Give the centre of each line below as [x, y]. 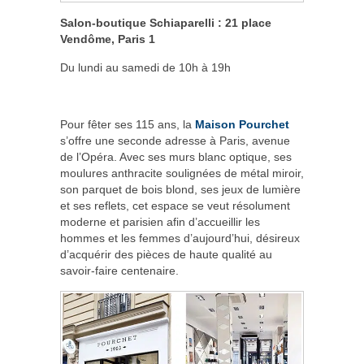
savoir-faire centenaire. [119, 271]
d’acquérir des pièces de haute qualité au [166, 255]
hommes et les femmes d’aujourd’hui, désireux [180, 238]
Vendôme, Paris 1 [108, 39]
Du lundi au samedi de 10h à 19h [145, 68]
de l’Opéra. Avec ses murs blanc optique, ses [176, 157]
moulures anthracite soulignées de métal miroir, [182, 173]
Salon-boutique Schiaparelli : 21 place [166, 23]
